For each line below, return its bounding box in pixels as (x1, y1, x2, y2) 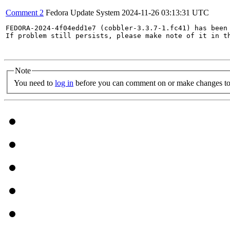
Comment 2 (6, 8, 44, 17)
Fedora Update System (46, 8, 120, 17)
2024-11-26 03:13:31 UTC (122, 8, 209, 17)
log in (55, 78, 73, 87)
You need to (14, 78, 55, 87)
